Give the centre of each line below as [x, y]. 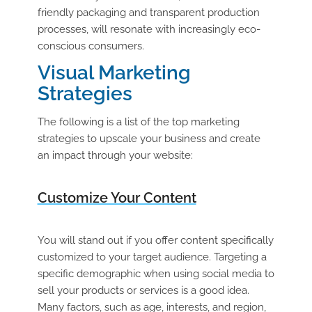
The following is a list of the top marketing [138, 122]
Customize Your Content [117, 198]
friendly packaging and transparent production [148, 12]
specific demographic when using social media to [156, 274]
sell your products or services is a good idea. [143, 291]
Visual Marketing [114, 73]
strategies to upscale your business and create [149, 139]
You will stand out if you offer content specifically [155, 241]
